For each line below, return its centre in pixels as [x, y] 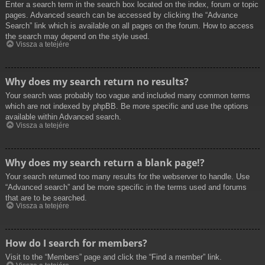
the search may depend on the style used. [77, 36]
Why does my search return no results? [97, 82]
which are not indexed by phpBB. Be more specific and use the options [127, 106]
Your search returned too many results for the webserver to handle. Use [127, 176]
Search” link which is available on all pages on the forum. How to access [130, 25]
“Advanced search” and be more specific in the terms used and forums [126, 187]
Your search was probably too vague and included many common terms [128, 96]
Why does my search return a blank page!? [105, 162]
